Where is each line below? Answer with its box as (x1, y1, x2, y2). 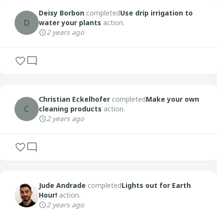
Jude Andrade (39, 181, 86, 190)
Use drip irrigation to (120, 8, 193, 17)
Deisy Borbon (39, 8, 84, 17)
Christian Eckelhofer (39, 94, 110, 104)
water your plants (39, 18, 101, 27)
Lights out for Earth (122, 181, 191, 190)
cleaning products (39, 104, 102, 113)
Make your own (146, 94, 199, 104)
